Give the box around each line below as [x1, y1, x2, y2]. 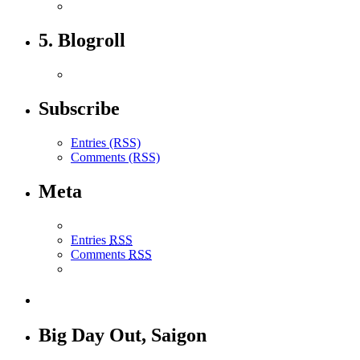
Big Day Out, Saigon [39, 325, 207, 346]
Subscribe [39, 97, 120, 119]
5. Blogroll [39, 30, 125, 51]
